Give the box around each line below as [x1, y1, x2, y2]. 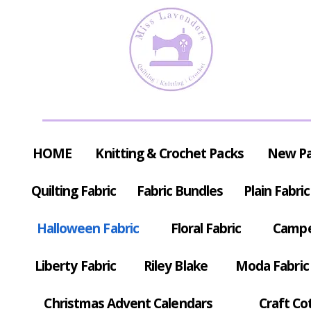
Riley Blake [144, 257, 208, 276]
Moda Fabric [235, 257, 309, 276]
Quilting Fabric [31, 182, 117, 201]
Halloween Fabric [36, 219, 139, 238]
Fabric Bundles [136, 182, 224, 201]
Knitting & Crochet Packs [95, 144, 244, 163]
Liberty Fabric [35, 257, 116, 276]
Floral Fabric [170, 219, 242, 238]
